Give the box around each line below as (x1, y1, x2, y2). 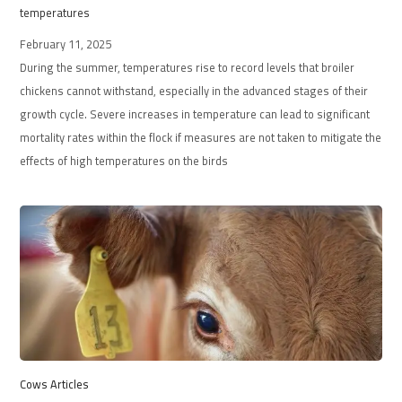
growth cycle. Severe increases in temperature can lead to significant (19, 102, 370, 125)
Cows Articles (19, 372, 89, 395)
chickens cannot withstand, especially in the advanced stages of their (19, 79, 368, 101)
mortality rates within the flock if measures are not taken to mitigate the (19, 126, 381, 148)
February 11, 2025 (19, 32, 111, 55)
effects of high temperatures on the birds (19, 149, 228, 171)
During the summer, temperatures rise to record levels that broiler (19, 56, 354, 78)
